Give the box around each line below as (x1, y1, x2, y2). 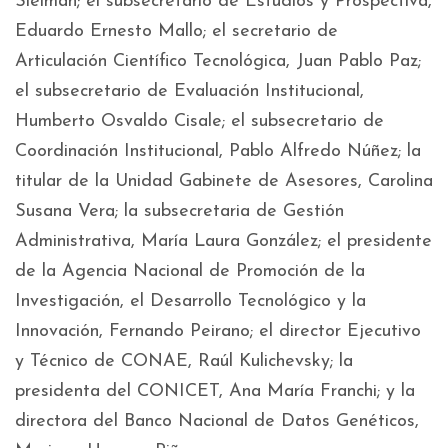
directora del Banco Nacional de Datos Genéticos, (15, 412, 419, 432)
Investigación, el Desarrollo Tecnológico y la (15, 292, 366, 312)
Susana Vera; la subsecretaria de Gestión (15, 202, 344, 222)
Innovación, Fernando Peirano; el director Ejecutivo (15, 322, 421, 342)
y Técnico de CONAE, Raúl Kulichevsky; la (15, 352, 353, 372)
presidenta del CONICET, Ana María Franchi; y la (15, 382, 415, 402)
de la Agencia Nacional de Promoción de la (15, 262, 365, 282)
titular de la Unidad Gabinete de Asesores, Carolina (15, 172, 433, 192)
